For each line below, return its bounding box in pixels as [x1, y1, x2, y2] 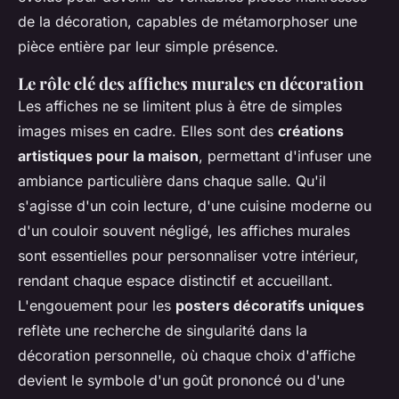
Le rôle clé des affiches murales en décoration [18, 72, 363, 95]
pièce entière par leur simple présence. [18, 37, 279, 56]
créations [278, 122, 344, 141]
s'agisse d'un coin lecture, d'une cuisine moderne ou [18, 197, 371, 216]
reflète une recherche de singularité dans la [18, 322, 307, 340]
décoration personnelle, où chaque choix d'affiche [18, 346, 355, 365]
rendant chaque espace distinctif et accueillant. [18, 272, 333, 290]
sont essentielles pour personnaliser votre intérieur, [18, 247, 359, 265]
